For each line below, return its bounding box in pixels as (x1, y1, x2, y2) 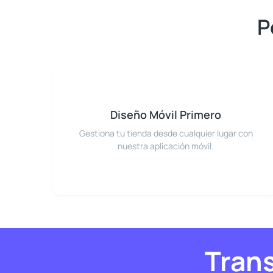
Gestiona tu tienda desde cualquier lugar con (79, 127, 253, 140)
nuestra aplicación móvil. (118, 140, 214, 152)
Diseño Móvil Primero (110, 107, 221, 122)
